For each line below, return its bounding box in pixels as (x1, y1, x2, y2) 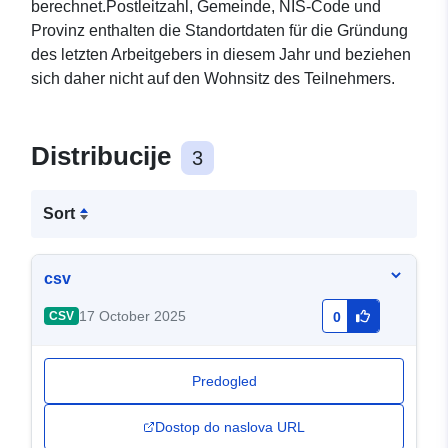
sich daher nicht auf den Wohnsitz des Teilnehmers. (31, 70, 395, 88)
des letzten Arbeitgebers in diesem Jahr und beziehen (31, 46, 411, 64)
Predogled (191, 373, 257, 390)
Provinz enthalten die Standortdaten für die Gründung (31, 22, 408, 40)
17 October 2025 (78, 308, 186, 325)
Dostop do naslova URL (155, 419, 305, 436)
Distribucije (31, 141, 178, 172)
